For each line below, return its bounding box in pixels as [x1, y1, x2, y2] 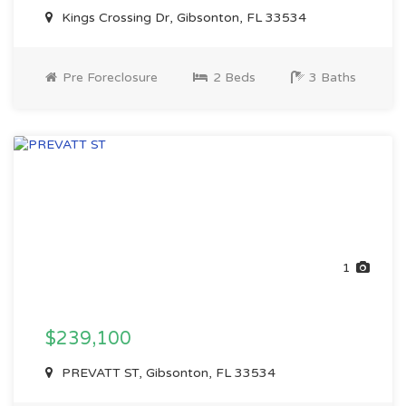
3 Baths [305, 70, 356, 85]
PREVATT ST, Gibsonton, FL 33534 [58, 365, 275, 381]
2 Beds [209, 70, 256, 85]
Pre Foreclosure [59, 70, 158, 85]
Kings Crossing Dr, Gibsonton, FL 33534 [58, 10, 306, 25]
